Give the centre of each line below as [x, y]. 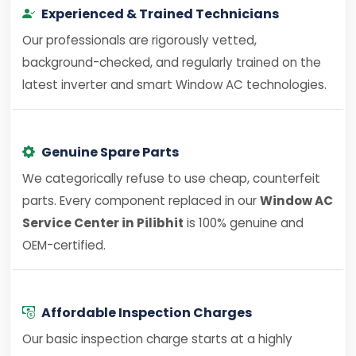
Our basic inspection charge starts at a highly [157, 339]
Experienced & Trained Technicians [160, 14]
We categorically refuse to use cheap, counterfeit [171, 178]
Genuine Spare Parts [110, 152]
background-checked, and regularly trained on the [172, 62]
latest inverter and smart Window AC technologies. [174, 85]
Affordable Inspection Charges [147, 313]
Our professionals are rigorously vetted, [139, 40]
